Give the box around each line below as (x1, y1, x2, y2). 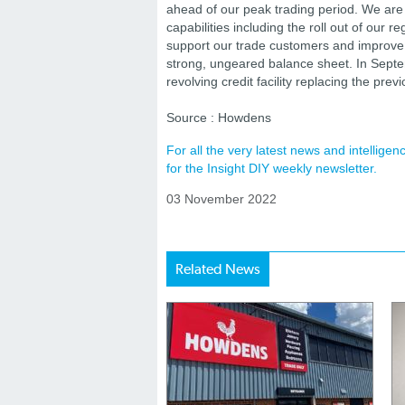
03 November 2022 (166, 192, 277, 206)
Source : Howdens (166, 110, 271, 125)
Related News (175, 260, 260, 278)
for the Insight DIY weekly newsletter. (166, 161, 377, 175)
